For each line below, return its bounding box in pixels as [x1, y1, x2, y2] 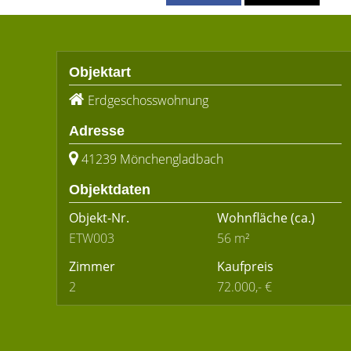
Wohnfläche [217, 209, 288, 226]
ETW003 [69, 230, 114, 247]
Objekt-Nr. [69, 209, 129, 226]
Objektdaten [69, 182, 150, 197]
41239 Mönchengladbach [81, 150, 223, 168]
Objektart [69, 64, 131, 80]
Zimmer [69, 258, 115, 275]
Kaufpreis [217, 258, 273, 275]
